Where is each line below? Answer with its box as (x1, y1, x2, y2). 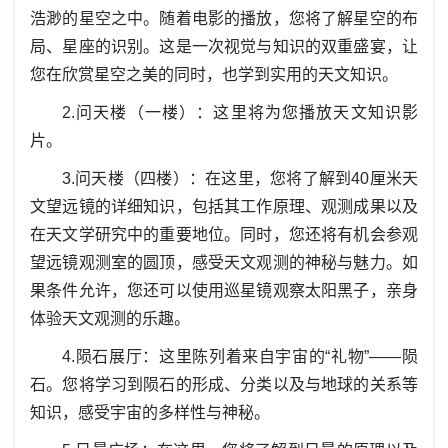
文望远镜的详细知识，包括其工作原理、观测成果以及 (30, 198, 418, 215)
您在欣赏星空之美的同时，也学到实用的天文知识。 (30, 66, 398, 83)
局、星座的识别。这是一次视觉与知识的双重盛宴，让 (30, 38, 418, 55)
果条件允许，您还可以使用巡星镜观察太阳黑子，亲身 (30, 282, 418, 299)
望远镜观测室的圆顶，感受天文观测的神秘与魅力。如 (30, 254, 418, 271)
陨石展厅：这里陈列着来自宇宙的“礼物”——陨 (75, 348, 418, 365)
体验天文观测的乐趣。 (30, 310, 190, 327)
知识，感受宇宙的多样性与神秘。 (30, 404, 270, 421)
